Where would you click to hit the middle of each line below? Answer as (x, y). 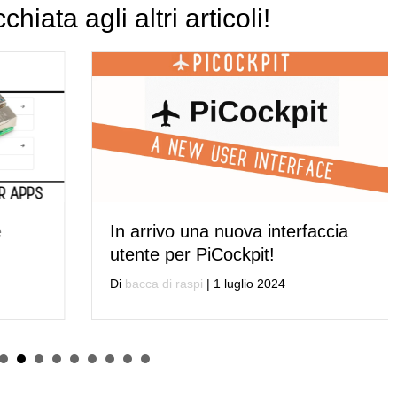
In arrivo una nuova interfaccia (225, 231)
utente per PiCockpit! (188, 254)
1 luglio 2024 (245, 283)
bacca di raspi (160, 283)
